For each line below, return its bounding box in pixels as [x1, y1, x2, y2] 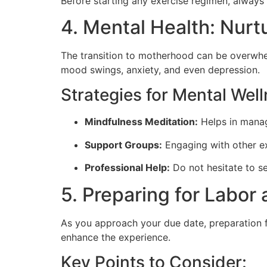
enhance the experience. [61, 231, 170, 243]
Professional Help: [85, 162, 170, 174]
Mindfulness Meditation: [85, 116, 198, 128]
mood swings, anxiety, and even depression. [61, 64, 260, 76]
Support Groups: [85, 138, 162, 151]
